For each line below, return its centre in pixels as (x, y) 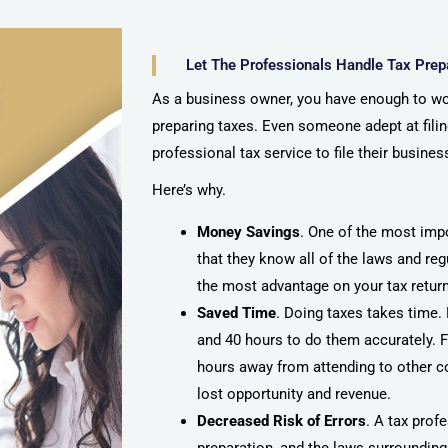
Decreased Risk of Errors (281, 421)
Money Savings (248, 232)
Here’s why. (191, 190)
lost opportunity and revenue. (296, 394)
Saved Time (236, 313)
